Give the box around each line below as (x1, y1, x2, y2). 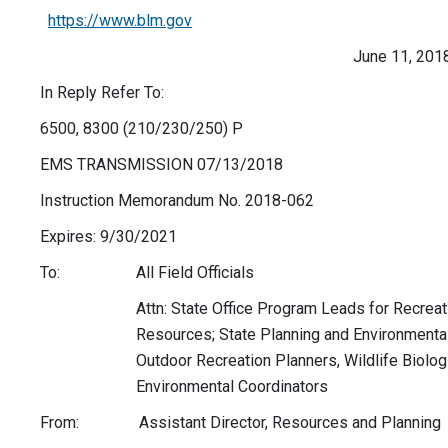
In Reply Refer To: (40, 83, 164, 103)
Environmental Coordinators (136, 377, 328, 397)
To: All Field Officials (40, 263, 254, 283)
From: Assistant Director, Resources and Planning (40, 413, 441, 433)
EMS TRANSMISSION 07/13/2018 (40, 155, 283, 175)
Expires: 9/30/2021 (40, 227, 177, 247)
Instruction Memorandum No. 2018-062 (40, 191, 390, 211)
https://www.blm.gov (48, 11, 192, 31)
